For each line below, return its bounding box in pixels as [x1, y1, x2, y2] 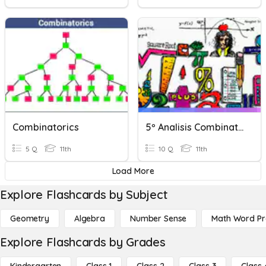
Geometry [10, 213, 49, 224]
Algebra [74, 213, 105, 224]
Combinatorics [12, 121, 79, 133]
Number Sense [129, 213, 187, 224]
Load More [112, 166, 154, 176]
